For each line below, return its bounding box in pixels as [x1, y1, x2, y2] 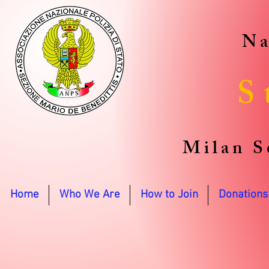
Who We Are [59, 188, 120, 202]
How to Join [140, 188, 198, 202]
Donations [218, 188, 268, 202]
